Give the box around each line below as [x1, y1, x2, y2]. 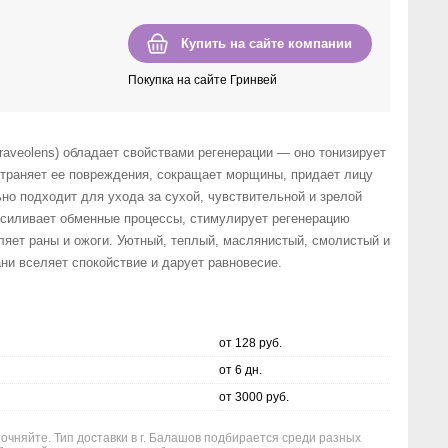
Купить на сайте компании [181, 36, 352, 51]
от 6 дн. [219, 363, 262, 377]
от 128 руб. [219, 336, 282, 350]
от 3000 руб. [219, 390, 289, 404]
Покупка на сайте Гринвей [128, 73, 277, 87]
